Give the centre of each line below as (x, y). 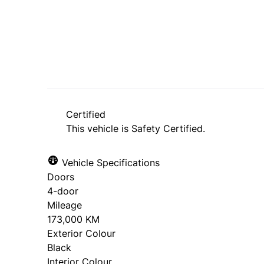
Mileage (65, 205)
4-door (63, 191)
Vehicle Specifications (109, 163)
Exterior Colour (81, 234)
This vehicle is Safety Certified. (136, 129)
